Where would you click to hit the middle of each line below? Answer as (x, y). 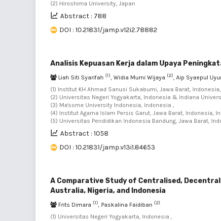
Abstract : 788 (83, 16)
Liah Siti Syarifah (81, 77)
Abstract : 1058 (84, 133)
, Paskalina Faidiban (126, 204)
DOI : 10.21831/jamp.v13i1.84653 (107, 147)
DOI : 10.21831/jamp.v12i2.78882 (108, 30)
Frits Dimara (75, 204)
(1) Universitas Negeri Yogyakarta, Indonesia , (111, 216)
